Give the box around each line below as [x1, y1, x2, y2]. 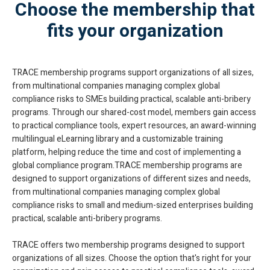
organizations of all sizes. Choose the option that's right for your [12, 252, 251, 265]
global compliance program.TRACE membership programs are [12, 159, 242, 172]
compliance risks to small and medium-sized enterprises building [12, 199, 253, 212]
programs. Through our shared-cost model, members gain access [12, 106, 256, 119]
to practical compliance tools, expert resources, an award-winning [12, 119, 256, 132]
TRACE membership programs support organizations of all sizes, [12, 66, 254, 79]
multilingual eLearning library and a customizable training [12, 133, 223, 145]
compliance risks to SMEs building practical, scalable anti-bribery [12, 93, 251, 105]
